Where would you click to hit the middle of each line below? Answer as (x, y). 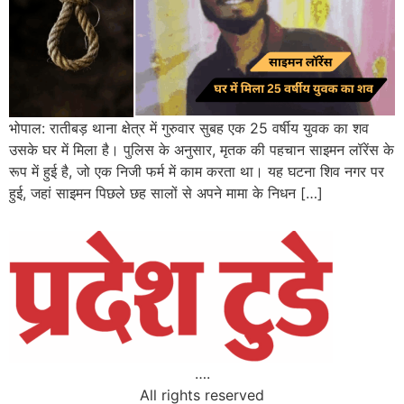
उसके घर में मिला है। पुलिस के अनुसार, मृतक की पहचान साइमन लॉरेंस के (202, 149)
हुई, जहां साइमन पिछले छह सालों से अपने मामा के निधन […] (166, 193)
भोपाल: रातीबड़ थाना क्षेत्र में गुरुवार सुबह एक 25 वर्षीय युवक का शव (189, 128)
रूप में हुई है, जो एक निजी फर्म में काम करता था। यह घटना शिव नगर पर (197, 171)
